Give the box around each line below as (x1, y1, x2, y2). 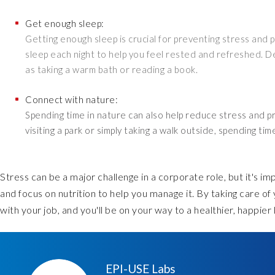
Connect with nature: (25, 94, 118, 106)
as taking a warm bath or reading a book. (25, 63, 198, 75)
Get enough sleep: (25, 17, 104, 29)
